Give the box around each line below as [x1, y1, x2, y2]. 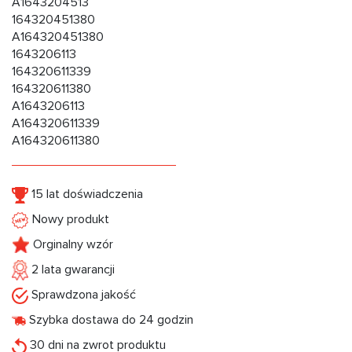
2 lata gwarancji [28, 262, 115, 278]
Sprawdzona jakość [28, 287, 136, 303]
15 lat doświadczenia [28, 186, 143, 203]
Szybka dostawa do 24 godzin [26, 312, 193, 328]
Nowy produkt [29, 211, 109, 228]
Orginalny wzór [30, 236, 113, 253]
